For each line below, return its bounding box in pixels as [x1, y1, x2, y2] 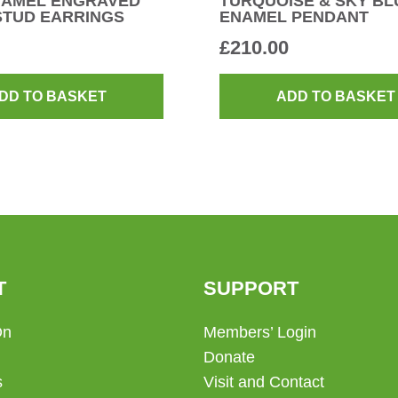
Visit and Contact [203, 373, 324, 392]
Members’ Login [203, 323, 316, 342]
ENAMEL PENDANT [219, 7, 369, 26]
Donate [203, 348, 255, 367]
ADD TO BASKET [275, 89, 395, 105]
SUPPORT [203, 277, 298, 300]
